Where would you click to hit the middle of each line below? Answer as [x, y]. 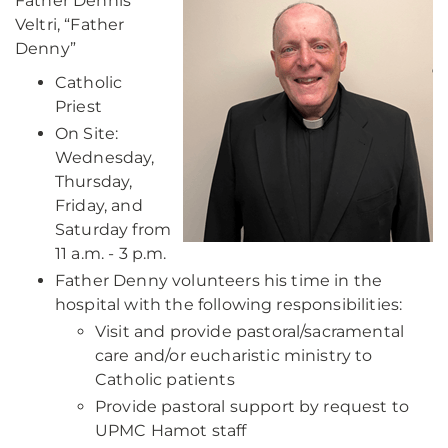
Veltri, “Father [70, 24]
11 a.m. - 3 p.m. [111, 253]
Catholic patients [165, 379]
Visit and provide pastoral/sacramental [250, 331]
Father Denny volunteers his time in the [219, 280]
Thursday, [94, 181]
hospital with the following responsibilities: [229, 304]
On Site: [87, 133]
